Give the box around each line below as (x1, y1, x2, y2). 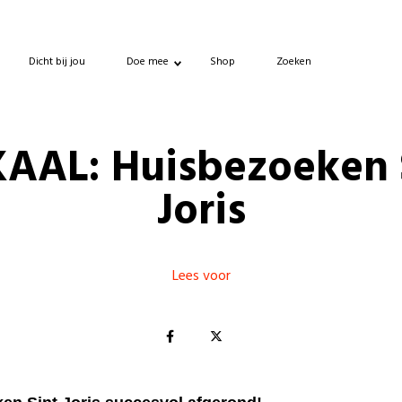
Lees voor (171, 265, 231, 289)
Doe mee (127, 52, 169, 71)
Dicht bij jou (29, 52, 85, 71)
